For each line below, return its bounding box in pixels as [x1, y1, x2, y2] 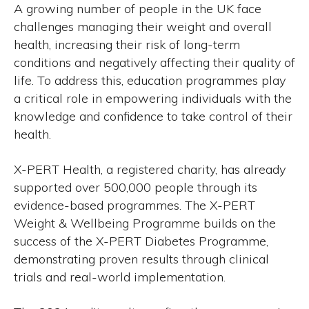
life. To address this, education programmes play [14, 72, 286, 88]
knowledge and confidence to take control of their [14, 108, 292, 124]
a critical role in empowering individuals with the [14, 90, 292, 106]
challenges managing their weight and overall [14, 19, 272, 34]
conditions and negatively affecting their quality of [14, 54, 295, 70]
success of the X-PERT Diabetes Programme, [14, 233, 268, 249]
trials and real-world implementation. [14, 269, 226, 285]
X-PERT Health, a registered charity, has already [14, 161, 286, 177]
